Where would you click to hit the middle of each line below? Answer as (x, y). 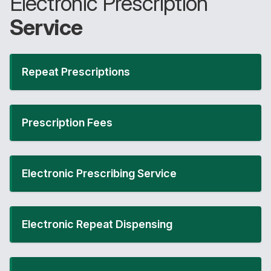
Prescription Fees (67, 122)
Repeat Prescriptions (76, 72)
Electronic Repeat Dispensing (97, 224)
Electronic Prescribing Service (99, 173)
